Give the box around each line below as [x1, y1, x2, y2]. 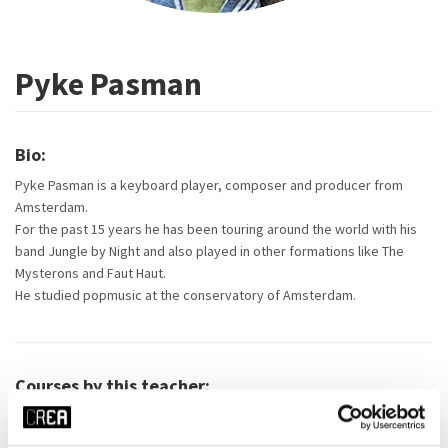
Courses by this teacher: [15, 374, 210, 397]
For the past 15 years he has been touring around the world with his [15, 220, 417, 238]
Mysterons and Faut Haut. [15, 264, 166, 282]
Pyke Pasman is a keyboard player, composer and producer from [15, 176, 403, 194]
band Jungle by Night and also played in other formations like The [15, 242, 404, 260]
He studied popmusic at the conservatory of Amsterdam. [15, 286, 356, 304]
